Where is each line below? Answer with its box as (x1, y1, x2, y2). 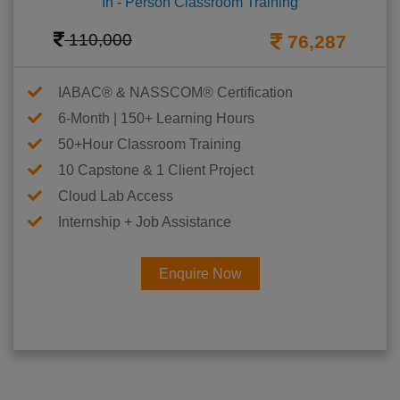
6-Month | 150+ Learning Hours (58, 111, 254, 127)
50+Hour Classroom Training (58, 137, 241, 153)
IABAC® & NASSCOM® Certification (58, 85, 293, 101)
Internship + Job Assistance (58, 214, 231, 230)
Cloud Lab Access (58, 188, 173, 204)
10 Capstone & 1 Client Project (58, 162, 254, 179)
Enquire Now (158, 266, 242, 282)
